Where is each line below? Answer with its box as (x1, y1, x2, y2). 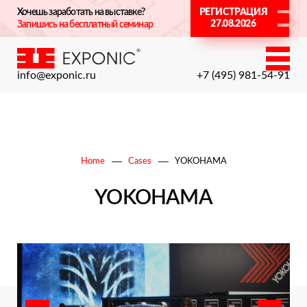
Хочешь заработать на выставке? (17, 8, 145, 17)
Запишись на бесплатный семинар (17, 20, 153, 29)
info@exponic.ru (17, 70, 96, 81)
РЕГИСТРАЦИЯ (199, 8, 268, 17)
